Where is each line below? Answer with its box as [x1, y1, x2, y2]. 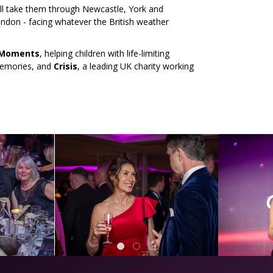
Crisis [54, 60, 77, 72]
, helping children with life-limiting [40, 48, 169, 59]
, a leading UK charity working [77, 60, 194, 72]
